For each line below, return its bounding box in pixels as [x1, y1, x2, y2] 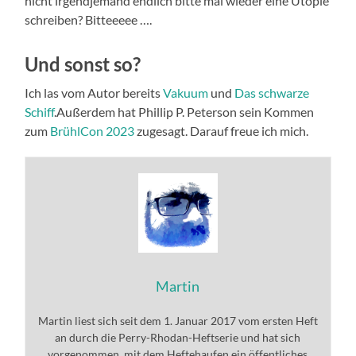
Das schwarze [234, 85, 310, 101]
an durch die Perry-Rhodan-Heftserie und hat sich [55, 331, 301, 345]
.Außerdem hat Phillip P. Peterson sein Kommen [54, 104, 315, 120]
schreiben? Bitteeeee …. [25, 12, 153, 28]
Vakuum [163, 85, 209, 101]
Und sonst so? [25, 52, 141, 76]
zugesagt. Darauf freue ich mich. [134, 123, 309, 139]
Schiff [25, 104, 55, 120]
